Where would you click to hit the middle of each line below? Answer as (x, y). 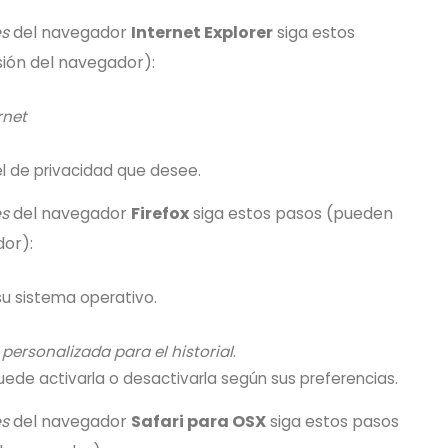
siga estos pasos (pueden (291, 213)
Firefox (160, 213)
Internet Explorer (202, 32)
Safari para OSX (198, 421)
